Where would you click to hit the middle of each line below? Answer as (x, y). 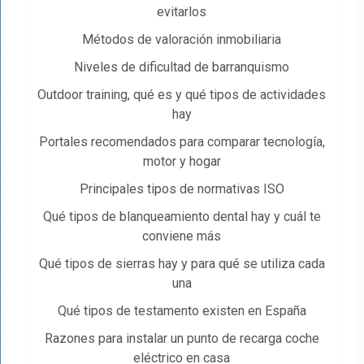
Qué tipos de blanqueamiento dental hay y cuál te (182, 217)
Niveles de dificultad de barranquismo (182, 67)
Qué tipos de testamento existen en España (182, 311)
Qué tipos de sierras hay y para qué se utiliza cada (182, 264)
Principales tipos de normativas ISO (182, 189)
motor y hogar (182, 162)
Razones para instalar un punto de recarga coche (182, 339)
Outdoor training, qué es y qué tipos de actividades (182, 95)
